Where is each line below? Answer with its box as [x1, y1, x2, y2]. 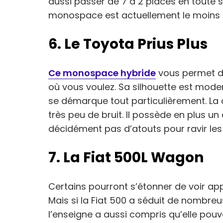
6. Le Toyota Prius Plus [48, 34, 208, 54]
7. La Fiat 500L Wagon [48, 148, 204, 167]
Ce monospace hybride [48, 67, 156, 79]
